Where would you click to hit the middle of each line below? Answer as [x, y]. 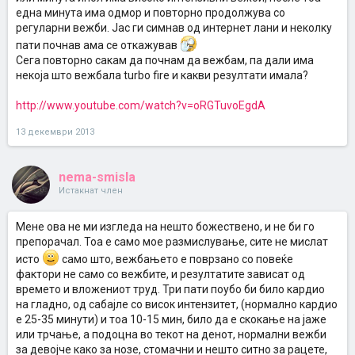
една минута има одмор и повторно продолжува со [151, 13]
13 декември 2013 [55, 132]
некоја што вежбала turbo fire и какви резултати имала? [162, 75]
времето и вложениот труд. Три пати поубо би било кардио [170, 289]
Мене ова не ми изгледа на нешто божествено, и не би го [165, 227]
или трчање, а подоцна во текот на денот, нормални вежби [171, 334]
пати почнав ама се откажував [98, 45]
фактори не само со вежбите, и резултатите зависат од [160, 274]
